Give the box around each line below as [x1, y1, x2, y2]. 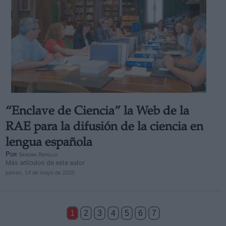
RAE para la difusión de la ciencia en [5, 122, 203, 134]
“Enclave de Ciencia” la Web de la [5, 106, 189, 118]
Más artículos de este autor [5, 159, 85, 166]
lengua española [5, 137, 92, 149]
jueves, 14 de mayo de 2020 [5, 169, 75, 176]
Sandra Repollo [19, 151, 57, 158]
